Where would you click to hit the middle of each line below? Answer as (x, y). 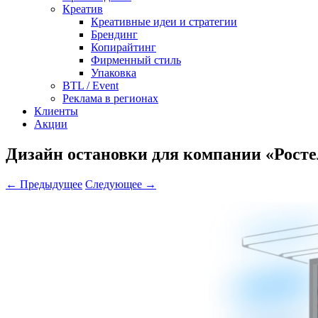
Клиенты (56, 111)
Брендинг (114, 34)
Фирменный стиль (136, 60)
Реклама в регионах (110, 98)
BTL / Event (91, 86)
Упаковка (114, 73)
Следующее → (121, 184)
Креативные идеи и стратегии (164, 22)
